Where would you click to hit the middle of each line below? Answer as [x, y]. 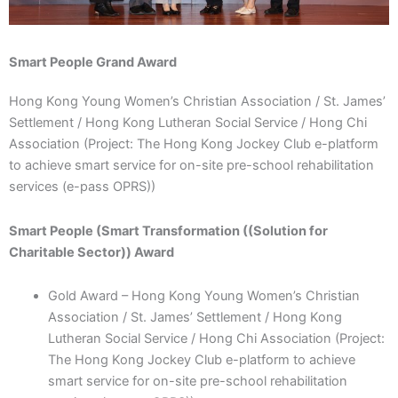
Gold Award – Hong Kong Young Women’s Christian [203, 296]
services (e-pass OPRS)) [82, 187]
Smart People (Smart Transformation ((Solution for [168, 231]
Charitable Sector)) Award [92, 252]
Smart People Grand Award [93, 63]
